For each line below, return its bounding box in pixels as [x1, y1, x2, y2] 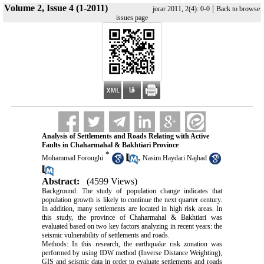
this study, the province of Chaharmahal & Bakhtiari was [41, 213, 223, 222]
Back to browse [216, 5, 260, 13]
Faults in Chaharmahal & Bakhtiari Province [41, 141, 179, 149]
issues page [116, 14, 148, 22]
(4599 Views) [86, 176, 137, 186]
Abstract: [41, 176, 80, 186]
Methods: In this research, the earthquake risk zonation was [41, 239, 223, 248]
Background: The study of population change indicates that [41, 186, 223, 195]
